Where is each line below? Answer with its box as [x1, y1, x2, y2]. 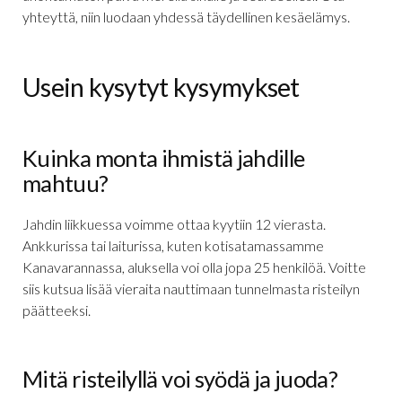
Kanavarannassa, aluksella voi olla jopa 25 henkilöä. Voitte [22, 258, 366, 276]
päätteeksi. [22, 301, 91, 319]
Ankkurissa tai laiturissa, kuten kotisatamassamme [22, 237, 324, 255]
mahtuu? [22, 170, 109, 197]
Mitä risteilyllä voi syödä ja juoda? [22, 365, 338, 393]
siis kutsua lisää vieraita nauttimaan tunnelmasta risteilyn [22, 280, 360, 298]
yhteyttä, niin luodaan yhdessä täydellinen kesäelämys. [22, 8, 350, 26]
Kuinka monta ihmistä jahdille [22, 144, 305, 172]
